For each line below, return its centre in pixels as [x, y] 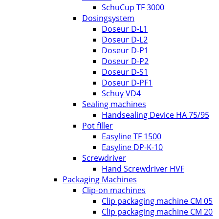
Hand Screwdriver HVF [143, 168]
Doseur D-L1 [125, 29]
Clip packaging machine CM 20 [157, 211]
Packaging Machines [100, 179]
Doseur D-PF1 [127, 82]
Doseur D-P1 [125, 50]
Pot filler [98, 125]
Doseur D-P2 [125, 61]
